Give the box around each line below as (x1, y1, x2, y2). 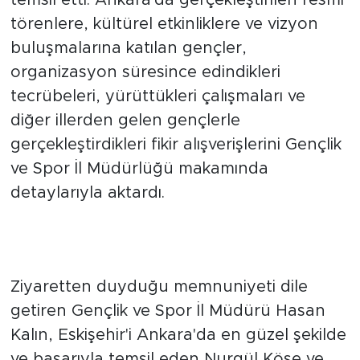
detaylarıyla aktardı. (10, 202, 165, 219)
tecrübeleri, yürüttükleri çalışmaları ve (10, 106, 305, 123)
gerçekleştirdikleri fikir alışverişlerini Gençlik (10, 154, 342, 171)
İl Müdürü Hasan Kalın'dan (10, 238, 276, 260)
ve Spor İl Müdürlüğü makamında (10, 178, 268, 195)
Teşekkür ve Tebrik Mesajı (10, 263, 276, 284)
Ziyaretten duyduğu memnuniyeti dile (10, 297, 308, 313)
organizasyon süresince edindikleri (10, 82, 280, 99)
